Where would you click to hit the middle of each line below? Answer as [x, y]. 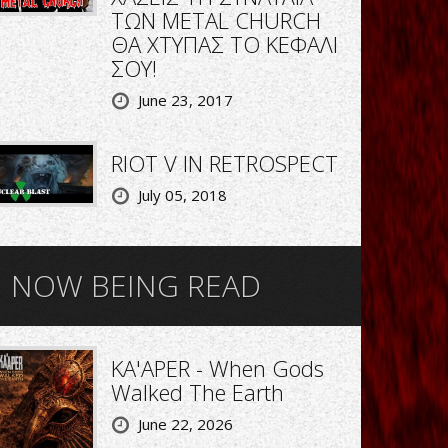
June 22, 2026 [185, 424]
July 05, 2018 [182, 195]
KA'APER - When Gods [217, 368]
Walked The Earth [197, 392]
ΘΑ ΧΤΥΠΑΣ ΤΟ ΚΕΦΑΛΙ [224, 44]
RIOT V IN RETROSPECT [224, 163]
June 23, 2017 [185, 100]
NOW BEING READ [136, 285]
